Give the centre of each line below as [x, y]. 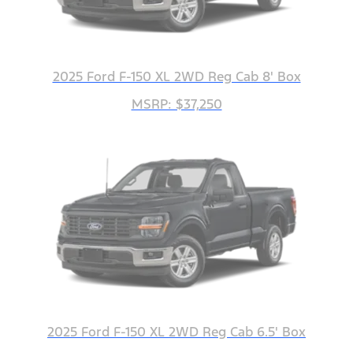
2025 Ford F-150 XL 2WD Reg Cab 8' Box [176, 77]
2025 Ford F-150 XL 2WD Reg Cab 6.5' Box [176, 332]
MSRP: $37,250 [176, 104]
